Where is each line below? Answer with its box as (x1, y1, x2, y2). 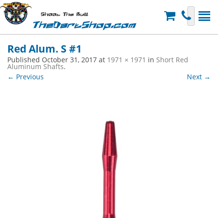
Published (7, 55, 42, 64)
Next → (187, 72, 211, 81)
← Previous (7, 72, 44, 81)
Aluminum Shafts (7, 62, 64, 71)
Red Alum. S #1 (7, 42, 82, 55)
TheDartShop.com (32, 20, 135, 30)
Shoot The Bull (40, 12, 88, 17)
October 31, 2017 (42, 55, 97, 64)
